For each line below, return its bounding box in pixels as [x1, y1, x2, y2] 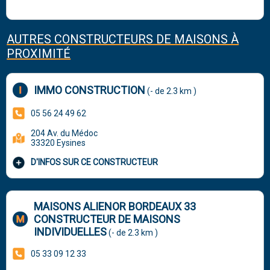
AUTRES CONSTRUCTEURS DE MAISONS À [7, 31, 239, 46]
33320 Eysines [31, 137, 86, 148]
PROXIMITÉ [7, 46, 71, 61]
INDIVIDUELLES [34, 225, 107, 238]
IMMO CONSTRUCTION [34, 83, 146, 96]
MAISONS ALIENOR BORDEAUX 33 [34, 199, 196, 213]
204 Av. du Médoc [31, 128, 98, 138]
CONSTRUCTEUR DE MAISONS [34, 212, 181, 225]
